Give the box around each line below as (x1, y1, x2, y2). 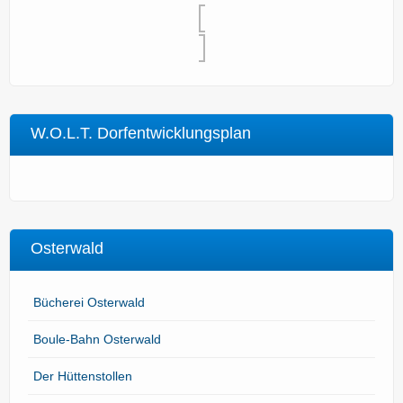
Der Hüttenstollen (33, 369, 132, 383)
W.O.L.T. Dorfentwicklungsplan (31, 124, 251, 142)
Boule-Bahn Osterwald (33, 332, 161, 346)
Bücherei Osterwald (33, 295, 145, 309)
